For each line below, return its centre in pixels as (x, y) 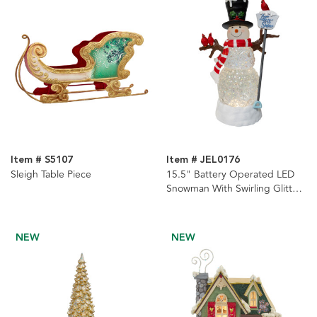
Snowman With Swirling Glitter (234, 189)
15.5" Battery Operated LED (230, 175)
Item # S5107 (42, 160)
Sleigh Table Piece (51, 175)
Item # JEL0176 (203, 160)
